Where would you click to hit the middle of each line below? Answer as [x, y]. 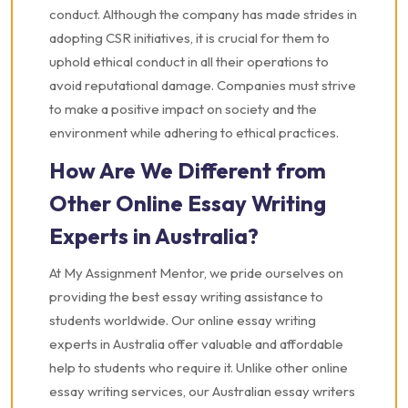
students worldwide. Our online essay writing [183, 320]
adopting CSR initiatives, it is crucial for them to [189, 38]
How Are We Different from [188, 170]
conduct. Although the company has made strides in [203, 14]
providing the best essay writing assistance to [186, 296]
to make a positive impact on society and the [183, 109]
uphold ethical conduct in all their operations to [189, 61]
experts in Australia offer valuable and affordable [196, 344]
